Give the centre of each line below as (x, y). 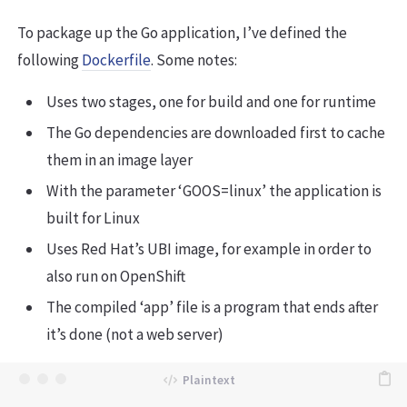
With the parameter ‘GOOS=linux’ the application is (214, 191)
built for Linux (93, 218)
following (50, 60)
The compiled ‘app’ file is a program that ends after (212, 308)
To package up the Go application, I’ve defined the (182, 33)
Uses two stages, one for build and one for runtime (211, 102)
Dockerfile (116, 60)
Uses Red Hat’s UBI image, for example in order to (209, 249)
